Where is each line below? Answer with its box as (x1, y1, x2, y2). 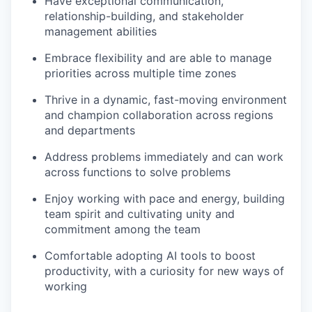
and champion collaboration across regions (45, 108, 273, 122)
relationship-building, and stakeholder (45, 9, 244, 23)
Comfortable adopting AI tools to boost (45, 249, 256, 263)
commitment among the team (45, 222, 201, 236)
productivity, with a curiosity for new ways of (45, 264, 284, 278)
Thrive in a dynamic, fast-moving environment (45, 93, 287, 107)
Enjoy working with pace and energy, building (45, 192, 285, 205)
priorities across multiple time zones (45, 66, 236, 80)
